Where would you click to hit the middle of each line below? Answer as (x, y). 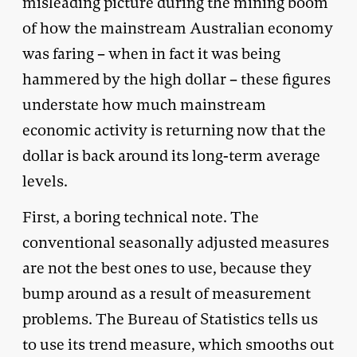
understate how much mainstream (144, 104)
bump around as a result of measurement (167, 293)
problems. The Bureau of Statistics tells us (170, 319)
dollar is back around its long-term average (171, 155)
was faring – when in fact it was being (151, 53)
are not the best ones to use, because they (167, 268)
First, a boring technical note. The (141, 217)
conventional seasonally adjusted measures (176, 242)
